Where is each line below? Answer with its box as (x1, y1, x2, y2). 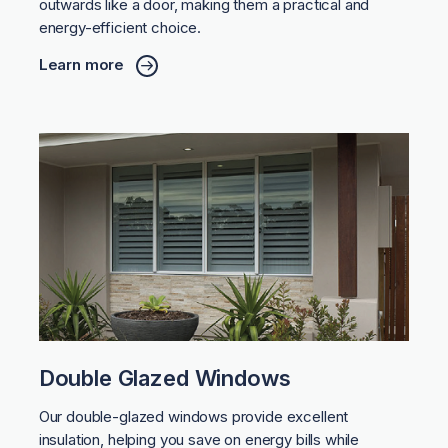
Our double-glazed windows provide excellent (38, 407, 349, 427)
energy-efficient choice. (38, 17, 202, 37)
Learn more (38, 55, 125, 75)
